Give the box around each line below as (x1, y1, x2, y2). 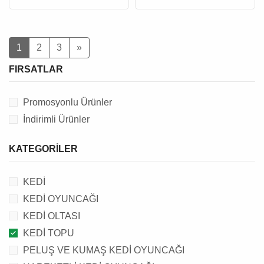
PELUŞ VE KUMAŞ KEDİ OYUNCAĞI (23, 245, 184, 255)
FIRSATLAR (9, 64, 63, 74)
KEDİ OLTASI (23, 211, 80, 221)
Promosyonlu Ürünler (23, 97, 112, 107)
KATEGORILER (9, 144, 78, 154)
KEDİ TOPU (23, 228, 74, 238)
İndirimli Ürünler (23, 114, 90, 124)
